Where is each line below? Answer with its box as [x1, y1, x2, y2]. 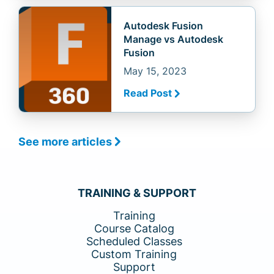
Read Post [123, 87, 172, 100]
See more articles [18, 135, 112, 149]
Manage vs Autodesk [123, 33, 223, 46]
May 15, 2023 [123, 65, 187, 78]
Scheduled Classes [86, 234, 182, 248]
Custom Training [91, 247, 177, 261]
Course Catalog [94, 221, 174, 235]
